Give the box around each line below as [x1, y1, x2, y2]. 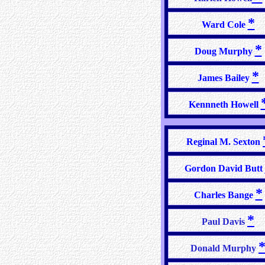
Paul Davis [202, 216, 247, 227]
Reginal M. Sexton [186, 137, 263, 147]
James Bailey [197, 73, 252, 83]
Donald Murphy [190, 243, 258, 253]
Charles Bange [193, 190, 256, 200]
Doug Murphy [194, 46, 255, 56]
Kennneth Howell [188, 99, 261, 109]
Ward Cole [201, 20, 248, 30]
